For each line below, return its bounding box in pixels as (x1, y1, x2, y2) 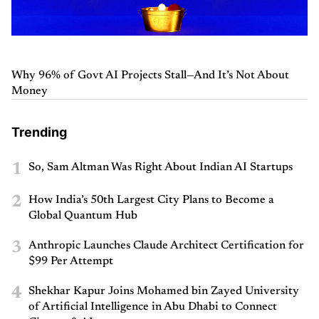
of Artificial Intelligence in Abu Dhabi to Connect (28, 300, 277, 313)
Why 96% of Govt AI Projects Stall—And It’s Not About (11, 69, 289, 81)
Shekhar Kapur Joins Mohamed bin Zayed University (28, 285, 299, 297)
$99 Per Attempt (28, 255, 113, 267)
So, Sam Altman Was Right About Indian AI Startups (28, 161, 293, 173)
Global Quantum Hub (28, 209, 137, 221)
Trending (11, 124, 67, 140)
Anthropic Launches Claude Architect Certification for (28, 239, 304, 251)
